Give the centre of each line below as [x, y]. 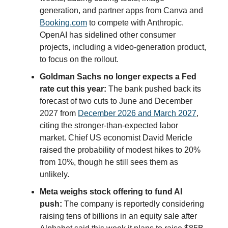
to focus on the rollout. [79, 59]
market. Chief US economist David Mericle [116, 137]
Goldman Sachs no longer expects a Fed [118, 76]
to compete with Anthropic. [135, 22]
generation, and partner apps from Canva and [121, 10]
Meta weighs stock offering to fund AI [111, 191]
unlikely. [54, 174]
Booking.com [63, 22]
